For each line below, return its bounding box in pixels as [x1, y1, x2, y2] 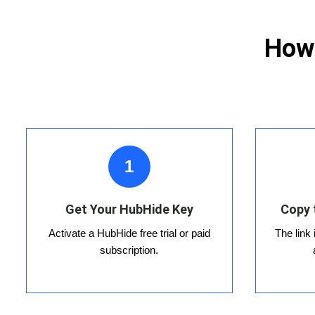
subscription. [100, 244, 159, 257]
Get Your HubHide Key [65, 202, 193, 217]
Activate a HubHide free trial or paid [48, 227, 210, 240]
